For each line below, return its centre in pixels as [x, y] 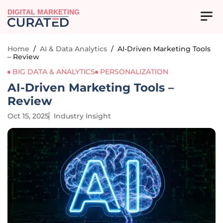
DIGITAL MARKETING [44, 12]
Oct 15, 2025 [28, 116]
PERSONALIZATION [134, 72]
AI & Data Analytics [73, 49]
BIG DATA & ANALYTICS [54, 72]
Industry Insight [82, 116]
